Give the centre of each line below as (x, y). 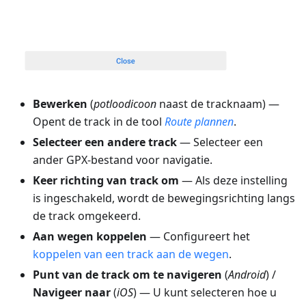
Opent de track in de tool (99, 122)
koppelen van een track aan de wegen (131, 254)
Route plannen (199, 122)
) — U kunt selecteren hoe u (205, 293)
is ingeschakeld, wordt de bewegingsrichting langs (164, 198)
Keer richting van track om (106, 181)
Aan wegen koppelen (90, 237)
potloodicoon (125, 104)
